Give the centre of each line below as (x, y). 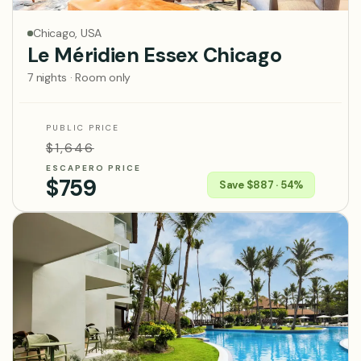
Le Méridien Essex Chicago (155, 56)
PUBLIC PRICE (82, 128)
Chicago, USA (68, 33)
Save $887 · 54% (261, 185)
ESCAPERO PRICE (93, 168)
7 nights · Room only (79, 78)
